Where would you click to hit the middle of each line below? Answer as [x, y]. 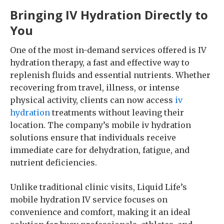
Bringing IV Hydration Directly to [109, 15]
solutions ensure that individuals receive [93, 137]
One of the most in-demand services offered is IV [108, 50]
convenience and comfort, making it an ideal [100, 212]
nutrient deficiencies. [53, 162]
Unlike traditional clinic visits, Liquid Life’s [98, 187]
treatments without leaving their [117, 112]
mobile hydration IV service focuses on [89, 199]
